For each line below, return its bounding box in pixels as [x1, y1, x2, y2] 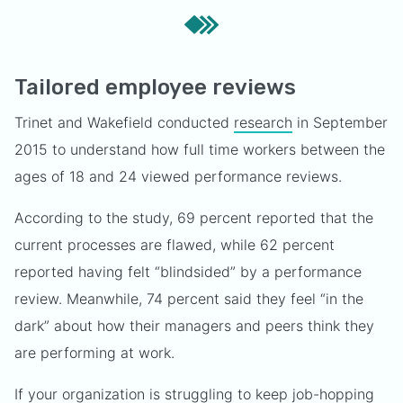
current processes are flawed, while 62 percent [14, 236, 335, 254]
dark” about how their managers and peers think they [14, 317, 374, 335]
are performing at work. [14, 344, 175, 362]
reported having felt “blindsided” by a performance [14, 263, 362, 281]
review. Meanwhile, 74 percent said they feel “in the [14, 290, 363, 308]
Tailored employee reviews [14, 75, 296, 100]
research [234, 113, 292, 131]
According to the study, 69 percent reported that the [14, 209, 373, 227]
